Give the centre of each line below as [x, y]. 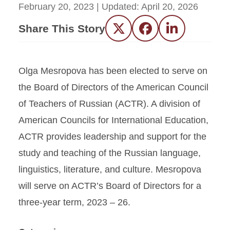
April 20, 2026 [170, 7]
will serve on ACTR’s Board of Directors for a [110, 186]
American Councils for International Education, [113, 120]
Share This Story [62, 28]
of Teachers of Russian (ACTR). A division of [109, 104]
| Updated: [119, 7]
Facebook [165, 32]
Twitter [132, 32]
